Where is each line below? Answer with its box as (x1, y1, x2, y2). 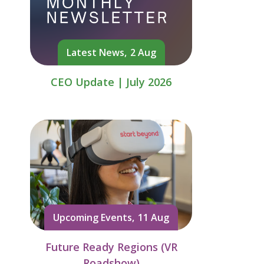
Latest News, (66, 45, 127, 59)
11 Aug (138, 211, 169, 225)
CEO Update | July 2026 (51, 74, 171, 89)
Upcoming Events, (53, 211, 134, 225)
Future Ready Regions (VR (45, 240, 177, 255)
